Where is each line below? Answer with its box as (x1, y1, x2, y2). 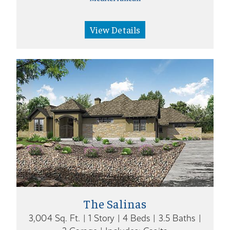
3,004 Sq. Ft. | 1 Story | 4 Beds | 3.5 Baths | (29, 212, 201, 224)
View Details (89, 23, 141, 35)
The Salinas (83, 195, 147, 211)
